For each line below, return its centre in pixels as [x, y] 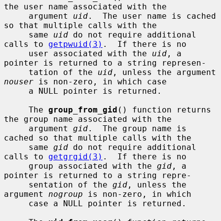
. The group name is [137, 128]
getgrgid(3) [75, 156]
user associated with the [90, 53]
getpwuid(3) [75, 44]
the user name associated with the [85, 6]
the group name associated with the [88, 119]
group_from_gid [83, 110]
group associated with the [93, 166]
